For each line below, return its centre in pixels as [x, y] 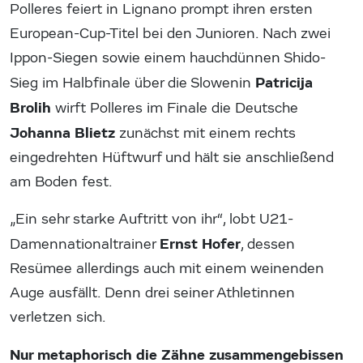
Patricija [284, 83]
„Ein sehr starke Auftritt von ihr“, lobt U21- [152, 220]
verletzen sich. [58, 318]
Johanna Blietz [62, 133]
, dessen [268, 245]
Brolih [30, 108]
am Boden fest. [61, 182]
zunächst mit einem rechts [205, 134]
